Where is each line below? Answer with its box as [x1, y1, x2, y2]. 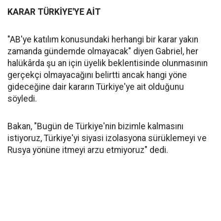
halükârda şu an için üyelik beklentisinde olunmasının [7, 58, 208, 68]
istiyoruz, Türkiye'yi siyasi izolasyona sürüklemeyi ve [7, 133, 207, 143]
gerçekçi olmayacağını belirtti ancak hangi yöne [7, 70, 187, 80]
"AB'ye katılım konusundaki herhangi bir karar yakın [7, 35, 198, 44]
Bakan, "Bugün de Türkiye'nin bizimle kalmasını [7, 121, 184, 131]
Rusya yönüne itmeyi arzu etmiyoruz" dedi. [7, 145, 168, 155]
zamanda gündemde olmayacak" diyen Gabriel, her [7, 46, 198, 56]
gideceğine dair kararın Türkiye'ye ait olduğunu [7, 82, 184, 92]
